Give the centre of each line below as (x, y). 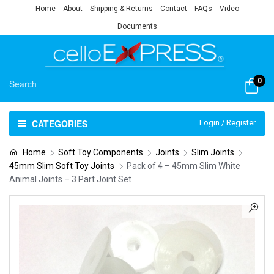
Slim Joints (213, 152)
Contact (173, 9)
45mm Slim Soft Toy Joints (62, 165)
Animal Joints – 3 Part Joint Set (70, 179)
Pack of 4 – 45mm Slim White (183, 165)
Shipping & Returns (121, 9)
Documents (137, 26)
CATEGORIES (59, 123)
